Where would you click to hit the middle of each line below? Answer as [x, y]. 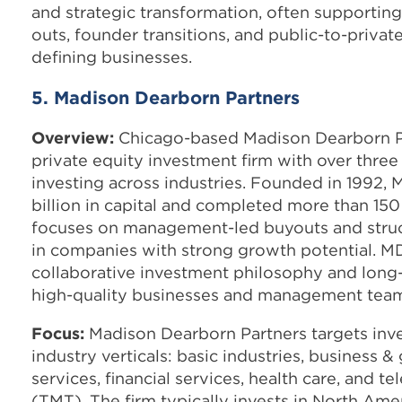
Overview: [73, 137]
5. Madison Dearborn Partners [166, 97]
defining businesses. [112, 57]
